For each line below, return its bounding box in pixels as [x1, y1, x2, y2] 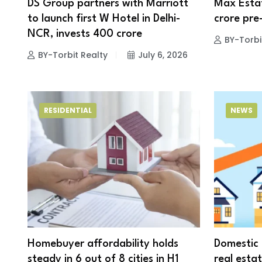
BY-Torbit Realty [38, 49, 108, 61]
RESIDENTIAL [44, 105, 92, 116]
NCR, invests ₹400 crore [27, 28, 142, 39]
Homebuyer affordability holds [27, 239, 178, 250]
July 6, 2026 [138, 49, 188, 61]
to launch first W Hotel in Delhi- [27, 13, 180, 24]
